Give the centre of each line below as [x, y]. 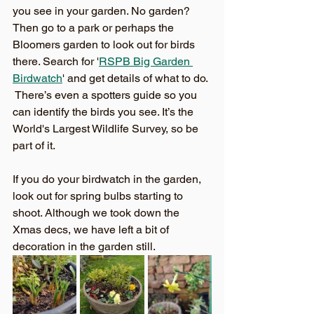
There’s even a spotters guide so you [106, 95]
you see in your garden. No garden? [104, 11]
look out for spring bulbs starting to [99, 196]
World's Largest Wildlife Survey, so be [107, 129]
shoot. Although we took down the [97, 213]
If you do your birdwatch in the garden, [108, 179]
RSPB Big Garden [146, 61]
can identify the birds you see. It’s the [104, 112]
